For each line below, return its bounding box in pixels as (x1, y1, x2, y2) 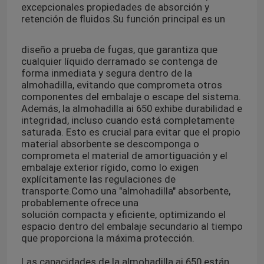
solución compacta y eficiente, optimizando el (21, 209, 226, 221)
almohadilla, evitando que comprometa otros (21, 79, 222, 91)
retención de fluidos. (21, 13, 113, 25)
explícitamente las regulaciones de (21, 173, 176, 186)
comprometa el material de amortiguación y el (21, 150, 227, 162)
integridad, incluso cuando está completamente (21, 114, 235, 127)
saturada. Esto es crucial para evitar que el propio (21, 126, 240, 138)
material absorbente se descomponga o (21, 138, 199, 150)
